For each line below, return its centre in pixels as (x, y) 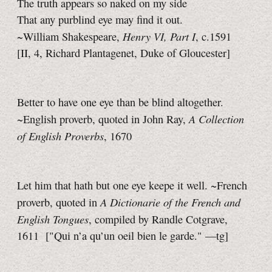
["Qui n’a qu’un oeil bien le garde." (125, 236)
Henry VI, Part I (159, 36)
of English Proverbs (60, 136)
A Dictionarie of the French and (170, 202)
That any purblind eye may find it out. (100, 20)
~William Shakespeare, (70, 37)
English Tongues (53, 219)
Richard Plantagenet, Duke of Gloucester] (136, 53)
